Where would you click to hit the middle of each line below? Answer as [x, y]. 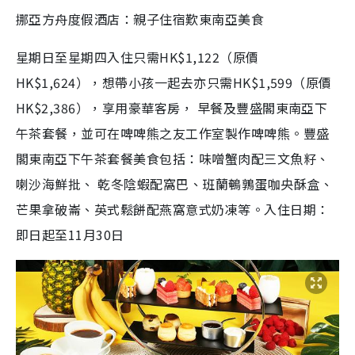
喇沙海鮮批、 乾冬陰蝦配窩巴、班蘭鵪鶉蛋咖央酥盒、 [175, 184]
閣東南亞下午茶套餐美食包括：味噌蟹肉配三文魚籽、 [173, 159]
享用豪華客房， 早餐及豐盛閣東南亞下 [215, 108]
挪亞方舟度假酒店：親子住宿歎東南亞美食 [140, 19]
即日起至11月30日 [70, 235]
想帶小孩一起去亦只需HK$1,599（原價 [217, 83]
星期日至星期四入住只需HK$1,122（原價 [137, 57]
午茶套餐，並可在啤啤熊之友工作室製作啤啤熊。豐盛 [173, 134]
